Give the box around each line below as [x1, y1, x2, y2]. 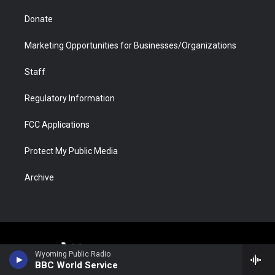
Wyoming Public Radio [35, 250, 110, 258]
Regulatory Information [25, 93, 115, 104]
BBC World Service [35, 260, 118, 271]
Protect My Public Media [25, 146, 118, 157]
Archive [25, 172, 54, 183]
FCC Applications [25, 120, 90, 130]
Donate [25, 14, 53, 25]
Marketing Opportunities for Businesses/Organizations [25, 41, 236, 51]
